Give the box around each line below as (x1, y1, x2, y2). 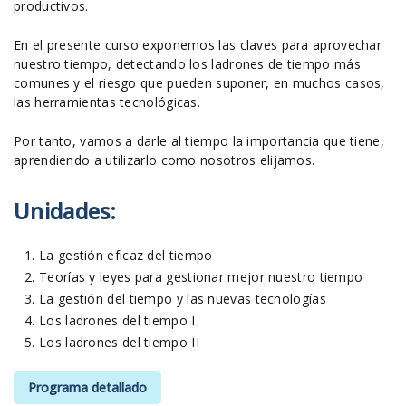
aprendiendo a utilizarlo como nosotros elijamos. (14, 150, 315, 169)
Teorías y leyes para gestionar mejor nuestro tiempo (39, 268, 363, 286)
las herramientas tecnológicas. (14, 92, 201, 111)
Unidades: (14, 196, 117, 227)
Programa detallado (28, 379, 147, 397)
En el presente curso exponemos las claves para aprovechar (14, 35, 382, 53)
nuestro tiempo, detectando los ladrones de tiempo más (14, 54, 361, 72)
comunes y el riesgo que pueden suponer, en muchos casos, (14, 73, 385, 92)
